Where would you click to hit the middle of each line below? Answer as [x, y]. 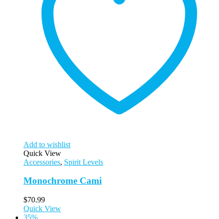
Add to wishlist [47, 144]
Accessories [42, 162]
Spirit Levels [84, 162]
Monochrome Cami [63, 181]
